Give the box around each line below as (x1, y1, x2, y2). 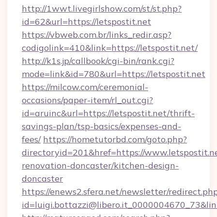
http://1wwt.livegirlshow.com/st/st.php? (22, 3, 182, 14)
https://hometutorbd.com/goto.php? (43, 134, 187, 145)
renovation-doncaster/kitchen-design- (22, 160, 179, 171)
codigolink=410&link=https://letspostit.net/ (22, 42, 198, 53)
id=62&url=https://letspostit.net (22, 16, 151, 27)
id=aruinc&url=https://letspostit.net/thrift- (22, 108, 195, 119)
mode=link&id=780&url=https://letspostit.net (22, 68, 205, 79)
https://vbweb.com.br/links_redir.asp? (22, 29, 171, 40)
